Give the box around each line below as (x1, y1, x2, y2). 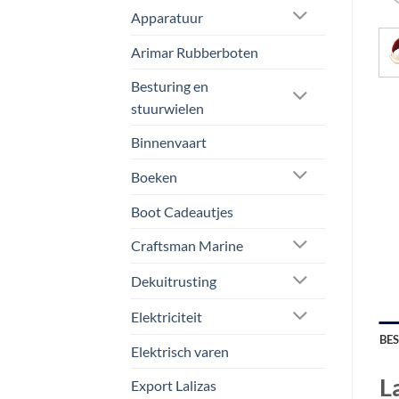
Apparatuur (131, 8, 203, 26)
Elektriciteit (131, 308, 202, 326)
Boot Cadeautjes (131, 202, 233, 220)
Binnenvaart (131, 133, 207, 151)
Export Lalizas (131, 376, 216, 394)
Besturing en (131, 77, 208, 94)
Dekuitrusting (131, 273, 216, 290)
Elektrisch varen (131, 342, 229, 360)
